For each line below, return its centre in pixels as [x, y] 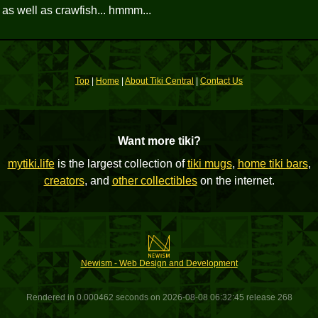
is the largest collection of [121, 164]
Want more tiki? [159, 141]
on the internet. [236, 181]
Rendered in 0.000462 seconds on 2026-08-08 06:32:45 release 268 [159, 297]
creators [64, 181]
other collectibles [154, 181]
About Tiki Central [159, 81]
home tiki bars [273, 164]
